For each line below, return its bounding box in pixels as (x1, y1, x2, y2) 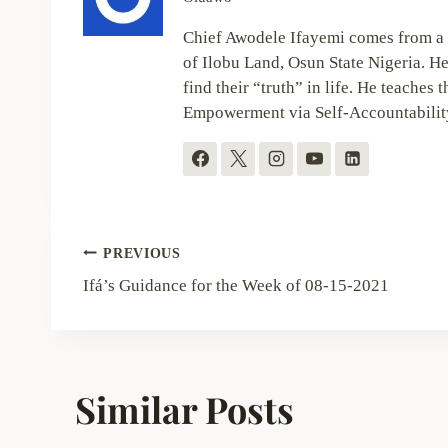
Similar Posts (75, 384, 294, 433)
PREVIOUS (103, 245, 181, 261)
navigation (82, 272, 257, 321)
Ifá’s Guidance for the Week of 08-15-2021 (83, 276, 389, 296)
